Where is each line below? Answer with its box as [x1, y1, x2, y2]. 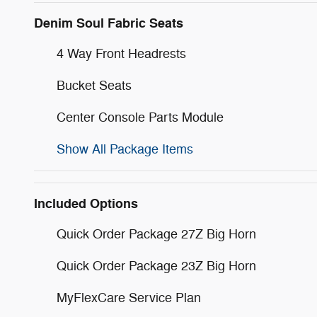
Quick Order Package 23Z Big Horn [57, 258, 256, 274]
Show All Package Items [57, 141, 193, 157]
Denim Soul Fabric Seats [34, 14, 183, 32]
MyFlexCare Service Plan [57, 289, 201, 306]
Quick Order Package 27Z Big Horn [57, 226, 256, 242]
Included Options [34, 195, 138, 212]
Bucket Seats [57, 77, 132, 93]
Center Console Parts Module [57, 109, 224, 125]
